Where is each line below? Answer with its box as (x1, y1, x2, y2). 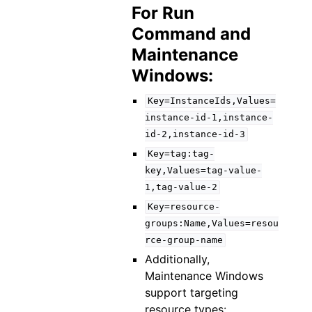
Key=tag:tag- (147, 148, 214, 159)
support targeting (144, 285, 238, 299)
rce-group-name (144, 235, 223, 246)
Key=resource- (147, 201, 220, 212)
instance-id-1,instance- (144, 112, 273, 123)
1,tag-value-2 (144, 182, 217, 193)
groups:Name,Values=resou (144, 218, 279, 229)
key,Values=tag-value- (144, 165, 262, 176)
